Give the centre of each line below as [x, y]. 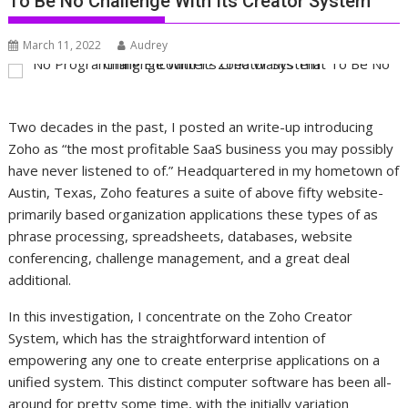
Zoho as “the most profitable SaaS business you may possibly [201, 149]
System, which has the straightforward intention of [167, 338]
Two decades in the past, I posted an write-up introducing [191, 127]
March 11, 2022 [62, 46]
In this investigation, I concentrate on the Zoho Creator [181, 316]
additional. [40, 280]
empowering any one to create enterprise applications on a [194, 360]
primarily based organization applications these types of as [194, 214]
